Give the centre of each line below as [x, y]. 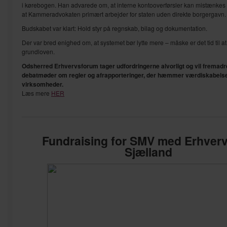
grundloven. [38, 51]
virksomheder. [43, 84]
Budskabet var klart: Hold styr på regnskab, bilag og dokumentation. [115, 28]
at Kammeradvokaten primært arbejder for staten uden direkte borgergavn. [124, 14]
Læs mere [36, 93]
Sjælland [148, 152]
